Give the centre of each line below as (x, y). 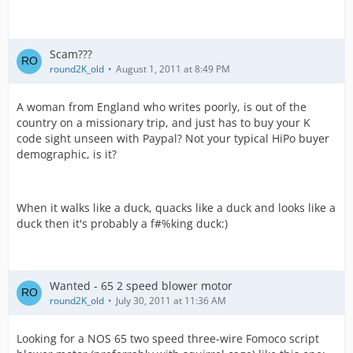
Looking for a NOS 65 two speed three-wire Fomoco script (168, 338)
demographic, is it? (67, 154)
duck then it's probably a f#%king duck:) (122, 223)
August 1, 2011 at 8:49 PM (173, 69)
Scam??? (71, 54)
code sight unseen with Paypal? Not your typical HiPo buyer (173, 138)
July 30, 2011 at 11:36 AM (171, 301)
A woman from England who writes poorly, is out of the (162, 107)
